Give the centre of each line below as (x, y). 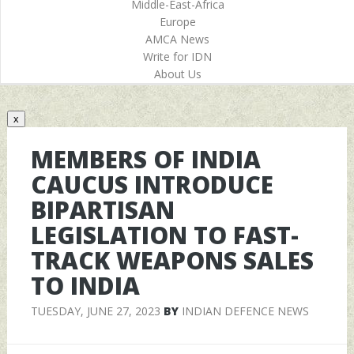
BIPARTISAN (102, 209)
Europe (177, 22)
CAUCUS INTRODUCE (152, 184)
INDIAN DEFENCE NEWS (245, 311)
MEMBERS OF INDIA (145, 159)
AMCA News (177, 39)
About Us (177, 74)
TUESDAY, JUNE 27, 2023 (95, 311)
